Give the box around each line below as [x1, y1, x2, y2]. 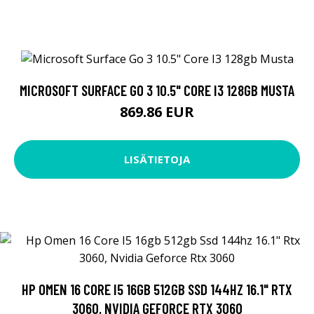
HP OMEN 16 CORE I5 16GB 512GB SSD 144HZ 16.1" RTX [22, 280, 292, 298]
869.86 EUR [120, 102, 194, 121]
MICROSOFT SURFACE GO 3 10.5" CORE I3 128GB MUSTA [20, 81, 294, 99]
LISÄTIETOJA [124, 152, 190, 167]
